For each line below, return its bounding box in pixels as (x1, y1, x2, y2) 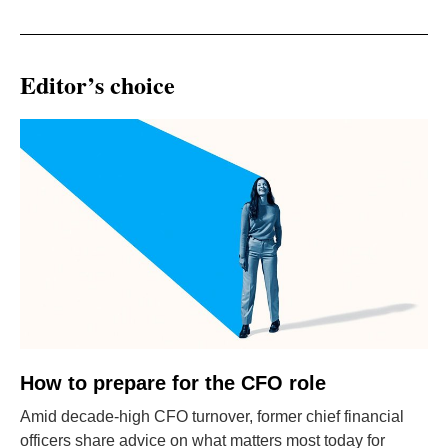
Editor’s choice (20, 67, 175, 102)
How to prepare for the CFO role (20, 372, 326, 394)
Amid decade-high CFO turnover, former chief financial (20, 408, 404, 425)
